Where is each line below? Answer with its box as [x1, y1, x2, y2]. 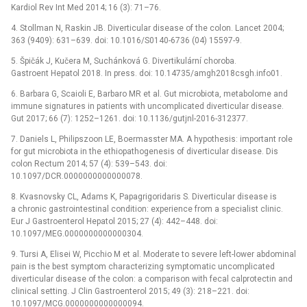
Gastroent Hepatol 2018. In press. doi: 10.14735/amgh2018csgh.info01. [11, 68, 282, 78]
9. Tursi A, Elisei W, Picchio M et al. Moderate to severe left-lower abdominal [11, 249, 296, 259]
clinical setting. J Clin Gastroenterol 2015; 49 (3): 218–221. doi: [11, 286, 249, 296]
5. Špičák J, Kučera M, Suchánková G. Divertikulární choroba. [11, 56, 236, 66]
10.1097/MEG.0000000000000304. [11, 228, 143, 238]
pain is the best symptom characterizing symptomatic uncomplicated [11, 261, 275, 271]
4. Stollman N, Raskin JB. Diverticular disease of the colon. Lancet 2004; [11, 23, 284, 33]
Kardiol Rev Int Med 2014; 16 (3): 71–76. [11, 2, 161, 12]
